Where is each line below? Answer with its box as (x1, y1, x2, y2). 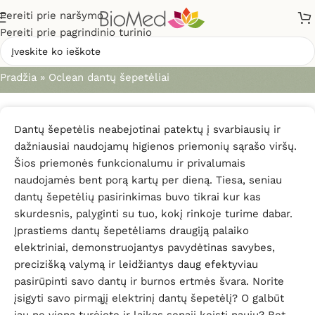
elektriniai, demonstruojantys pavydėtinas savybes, (14, 241, 275, 254)
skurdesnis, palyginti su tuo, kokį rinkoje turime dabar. (14, 207, 292, 220)
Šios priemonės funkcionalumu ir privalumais (14, 157, 245, 169)
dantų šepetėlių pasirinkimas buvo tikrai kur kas (14, 191, 261, 203)
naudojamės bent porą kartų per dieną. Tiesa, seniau (14, 174, 282, 186)
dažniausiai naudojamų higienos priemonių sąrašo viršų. (14, 140, 297, 153)
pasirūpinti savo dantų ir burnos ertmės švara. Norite (14, 275, 284, 288)
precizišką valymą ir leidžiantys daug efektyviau (14, 258, 258, 271)
